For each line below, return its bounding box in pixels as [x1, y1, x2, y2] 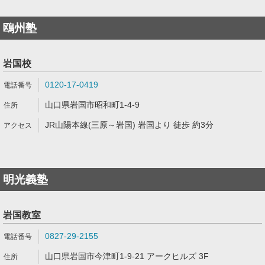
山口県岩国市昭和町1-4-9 [45, 100, 140, 109]
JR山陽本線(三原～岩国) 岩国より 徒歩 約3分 [45, 120, 214, 130]
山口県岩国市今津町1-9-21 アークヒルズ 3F [45, 251, 209, 261]
